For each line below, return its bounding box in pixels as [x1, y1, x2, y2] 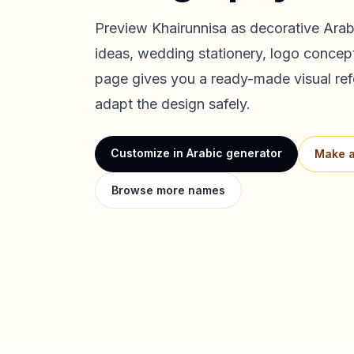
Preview [95, 20, 152, 36]
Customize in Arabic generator [111, 146, 282, 160]
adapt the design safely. [95, 96, 250, 112]
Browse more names [111, 183, 225, 197]
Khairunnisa [152, 20, 227, 36]
